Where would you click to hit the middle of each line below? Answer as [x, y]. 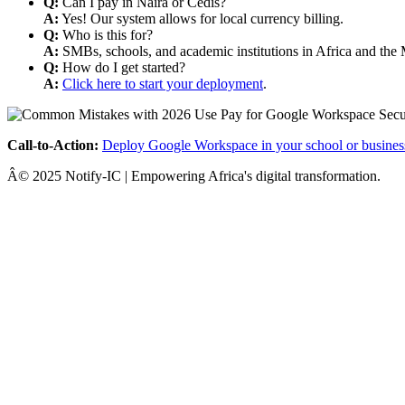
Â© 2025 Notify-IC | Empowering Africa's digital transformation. [194, 175]
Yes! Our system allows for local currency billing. [201, 18]
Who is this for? [106, 34]
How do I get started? [122, 67]
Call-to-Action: [53, 145]
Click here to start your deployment [163, 83]
